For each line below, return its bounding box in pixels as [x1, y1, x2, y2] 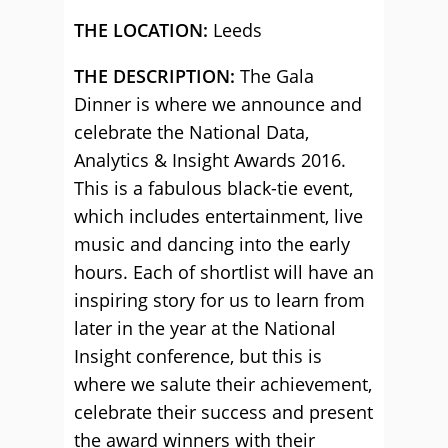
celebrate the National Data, [74, 120, 309, 144]
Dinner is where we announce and [74, 92, 362, 116]
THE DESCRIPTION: [74, 64, 235, 88]
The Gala [235, 64, 314, 88]
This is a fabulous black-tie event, [74, 176, 353, 200]
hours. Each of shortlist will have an [74, 260, 374, 284]
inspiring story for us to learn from [74, 288, 365, 312]
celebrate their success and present [74, 400, 373, 424]
